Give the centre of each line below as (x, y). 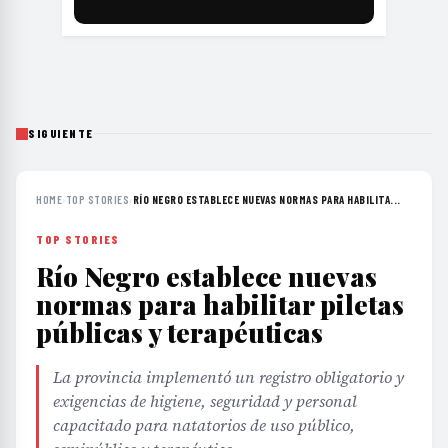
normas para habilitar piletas (220, 305)
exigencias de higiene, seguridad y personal (205, 401)
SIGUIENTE (61, 133)
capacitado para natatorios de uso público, (204, 425)
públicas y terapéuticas (179, 333)
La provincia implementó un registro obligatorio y (228, 377)
